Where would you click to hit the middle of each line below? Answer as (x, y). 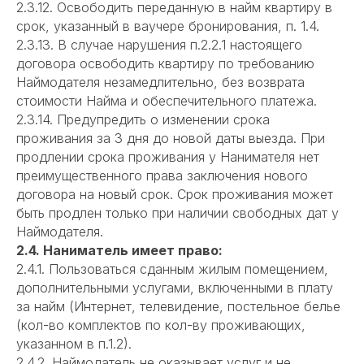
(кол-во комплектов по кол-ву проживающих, (161, 325)
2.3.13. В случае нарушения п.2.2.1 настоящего (159, 45)
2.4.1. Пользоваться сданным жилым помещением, (172, 269)
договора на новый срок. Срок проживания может (175, 195)
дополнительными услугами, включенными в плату (175, 288)
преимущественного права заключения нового (162, 176)
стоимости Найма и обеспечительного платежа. (167, 101)
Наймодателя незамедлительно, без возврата (160, 82)
